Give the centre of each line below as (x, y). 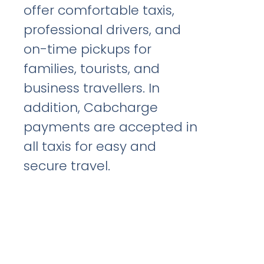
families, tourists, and (92, 68)
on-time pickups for (88, 49)
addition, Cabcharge (91, 107)
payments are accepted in (111, 127)
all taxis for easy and (90, 146)
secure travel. (67, 166)
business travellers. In (92, 88)
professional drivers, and (103, 29)
